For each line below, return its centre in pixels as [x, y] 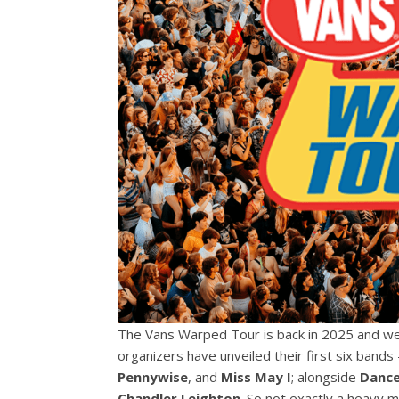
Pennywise [153, 376]
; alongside [326, 376]
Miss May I [256, 376]
